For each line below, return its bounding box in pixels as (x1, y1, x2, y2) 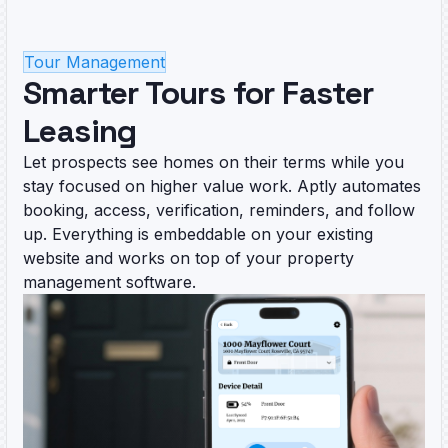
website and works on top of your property (23, 247, 354, 268)
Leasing (23, 110, 137, 151)
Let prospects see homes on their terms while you (23, 151, 404, 172)
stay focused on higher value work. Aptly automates (23, 175, 421, 196)
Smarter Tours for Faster (23, 72, 374, 113)
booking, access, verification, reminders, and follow (23, 199, 415, 220)
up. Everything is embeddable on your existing (23, 223, 373, 244)
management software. (23, 271, 196, 292)
